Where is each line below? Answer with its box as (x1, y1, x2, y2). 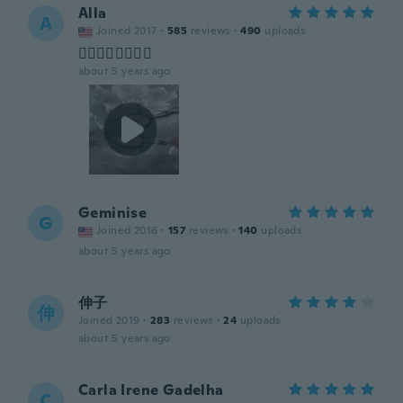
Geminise (78, 203, 148, 222)
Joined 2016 (96, 223, 158, 237)
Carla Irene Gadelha (78, 381, 224, 399)
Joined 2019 (78, 313, 140, 327)
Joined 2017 (96, 23, 157, 38)
